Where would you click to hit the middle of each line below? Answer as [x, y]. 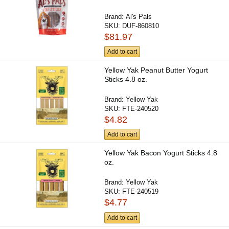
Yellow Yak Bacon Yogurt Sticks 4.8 [161, 153]
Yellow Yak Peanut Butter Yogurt [156, 70]
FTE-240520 [141, 109]
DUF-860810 [141, 26]
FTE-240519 [141, 192]
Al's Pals [139, 16]
